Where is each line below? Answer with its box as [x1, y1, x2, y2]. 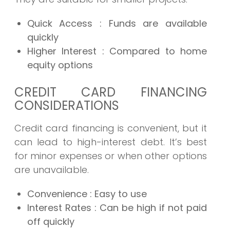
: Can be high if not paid [94, 201, 207, 215]
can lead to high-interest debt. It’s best [14, 136, 207, 149]
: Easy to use [89, 187, 147, 201]
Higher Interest [27, 45, 102, 58]
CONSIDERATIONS [14, 97, 119, 114]
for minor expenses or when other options [14, 149, 207, 163]
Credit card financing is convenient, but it [14, 122, 207, 135]
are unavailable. [14, 163, 89, 177]
